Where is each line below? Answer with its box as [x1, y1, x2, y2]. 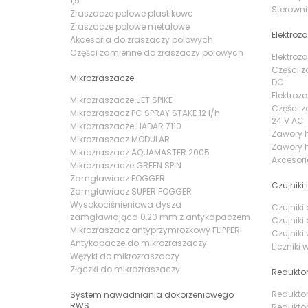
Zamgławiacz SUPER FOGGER [70, 185, 192, 197]
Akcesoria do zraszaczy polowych [70, 33, 213, 45]
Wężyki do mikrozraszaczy [70, 250, 179, 262]
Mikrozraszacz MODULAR [70, 133, 170, 145]
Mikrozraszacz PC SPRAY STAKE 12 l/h [70, 107, 220, 119]
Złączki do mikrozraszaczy [70, 263, 180, 275]
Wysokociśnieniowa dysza [70, 198, 181, 210]
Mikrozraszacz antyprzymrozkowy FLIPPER [70, 223, 240, 236]
